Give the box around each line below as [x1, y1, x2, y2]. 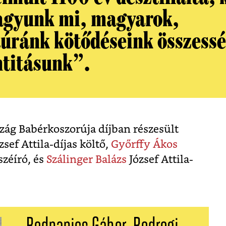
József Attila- [127, 154, 193, 165]
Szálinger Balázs [46, 154, 127, 165]
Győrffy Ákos [111, 139, 178, 150]
